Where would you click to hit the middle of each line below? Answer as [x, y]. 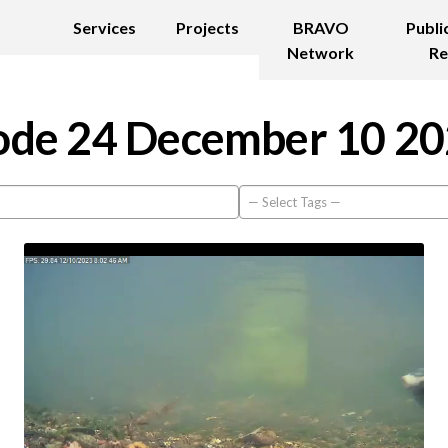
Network [321, 52]
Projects [208, 27]
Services [105, 27]
